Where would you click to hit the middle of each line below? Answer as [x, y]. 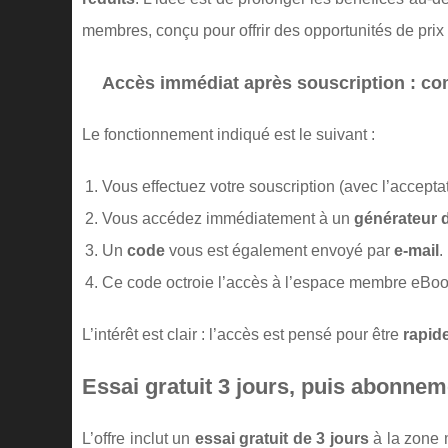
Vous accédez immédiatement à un [228, 218]
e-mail [416, 250]
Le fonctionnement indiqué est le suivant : [228, 134]
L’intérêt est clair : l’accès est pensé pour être [242, 334]
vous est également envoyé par [279, 250]
